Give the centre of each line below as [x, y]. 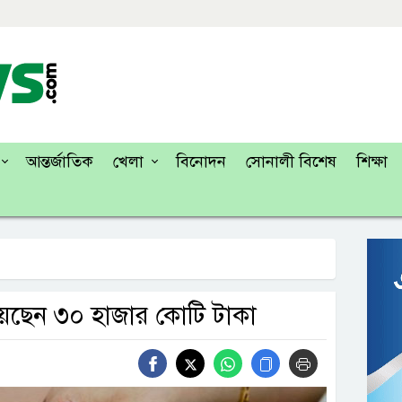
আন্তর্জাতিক [60, 162]
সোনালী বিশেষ [291, 162]
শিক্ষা [372, 162]
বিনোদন [201, 162]
